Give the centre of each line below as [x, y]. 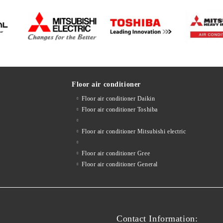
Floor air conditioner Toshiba [119, 110]
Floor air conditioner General [119, 164]
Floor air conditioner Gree [116, 153]
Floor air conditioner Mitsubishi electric [134, 131]
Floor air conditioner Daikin [118, 99]
